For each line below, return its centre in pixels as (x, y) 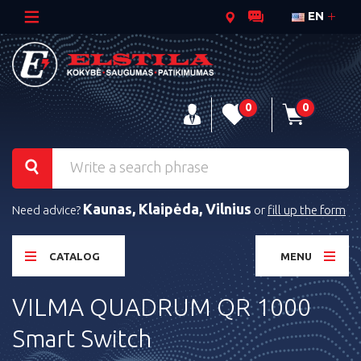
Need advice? (48, 210)
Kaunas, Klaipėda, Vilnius (167, 209)
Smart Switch (82, 339)
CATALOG (75, 257)
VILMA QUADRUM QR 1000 (162, 307)
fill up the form (307, 210)
